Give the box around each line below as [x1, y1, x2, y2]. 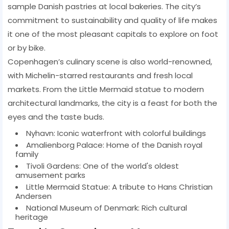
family [15, 148, 38, 159]
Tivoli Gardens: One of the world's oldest [26, 160, 179, 171]
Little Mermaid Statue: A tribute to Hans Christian [26, 181, 213, 192]
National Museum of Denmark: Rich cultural [26, 202, 187, 213]
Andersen [15, 190, 52, 201]
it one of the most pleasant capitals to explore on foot [8, 28, 218, 39]
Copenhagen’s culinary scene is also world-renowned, [8, 56, 212, 67]
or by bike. [8, 42, 45, 53]
